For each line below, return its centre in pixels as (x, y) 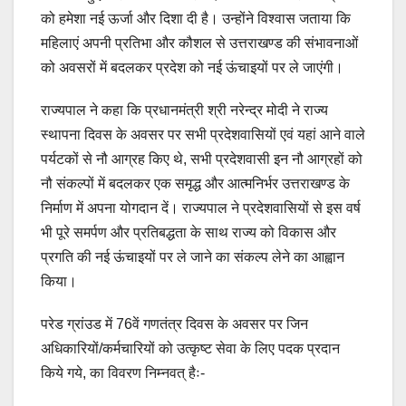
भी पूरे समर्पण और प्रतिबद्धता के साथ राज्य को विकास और (188, 232)
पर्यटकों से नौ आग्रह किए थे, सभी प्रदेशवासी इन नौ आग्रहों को (202, 159)
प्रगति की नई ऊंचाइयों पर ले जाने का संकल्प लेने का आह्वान (193, 256)
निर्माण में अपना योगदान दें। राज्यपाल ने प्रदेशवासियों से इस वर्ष (201, 208)
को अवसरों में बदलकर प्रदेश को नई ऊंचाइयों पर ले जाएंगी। (192, 67)
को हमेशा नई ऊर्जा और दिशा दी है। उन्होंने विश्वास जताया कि (196, 18)
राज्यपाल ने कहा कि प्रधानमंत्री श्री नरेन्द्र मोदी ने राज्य (184, 110)
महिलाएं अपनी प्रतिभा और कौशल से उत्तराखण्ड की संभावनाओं (199, 43)
